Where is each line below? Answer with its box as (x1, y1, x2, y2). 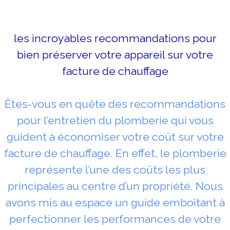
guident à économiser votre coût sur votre (6, 130, 224, 143)
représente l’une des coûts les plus (25, 163, 205, 176)
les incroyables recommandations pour (13, 31, 217, 45)
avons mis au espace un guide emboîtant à (5, 196, 225, 209)
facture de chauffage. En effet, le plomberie (4, 146, 226, 160)
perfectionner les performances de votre (9, 212, 221, 225)
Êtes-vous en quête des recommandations (5, 97, 225, 110)
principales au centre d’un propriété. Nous (7, 179, 223, 193)
